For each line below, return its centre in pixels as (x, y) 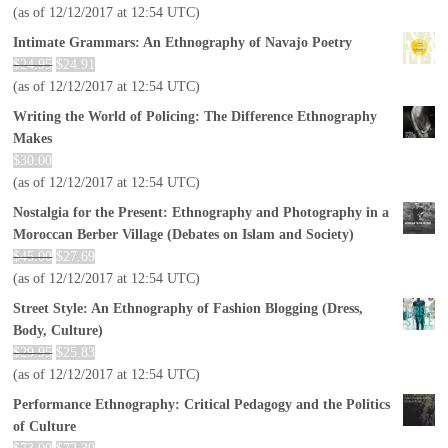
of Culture (45, 426)
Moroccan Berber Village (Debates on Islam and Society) (184, 234)
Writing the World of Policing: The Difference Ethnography (195, 116)
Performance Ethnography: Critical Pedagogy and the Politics (202, 404)
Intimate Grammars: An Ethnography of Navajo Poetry (183, 42)
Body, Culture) (58, 330)
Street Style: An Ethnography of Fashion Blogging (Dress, (188, 308)
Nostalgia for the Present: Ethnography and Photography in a (201, 212)
